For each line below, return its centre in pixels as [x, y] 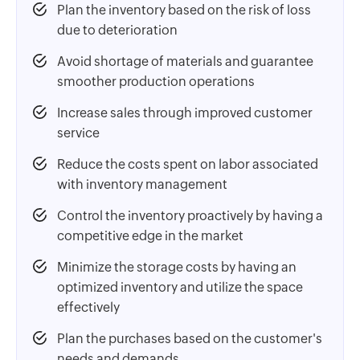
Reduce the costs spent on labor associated [188, 164]
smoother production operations [156, 81]
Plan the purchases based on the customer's [190, 338]
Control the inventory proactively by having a [190, 215]
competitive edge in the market [150, 235]
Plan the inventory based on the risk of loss [184, 10]
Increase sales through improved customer [185, 112]
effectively [88, 307]
